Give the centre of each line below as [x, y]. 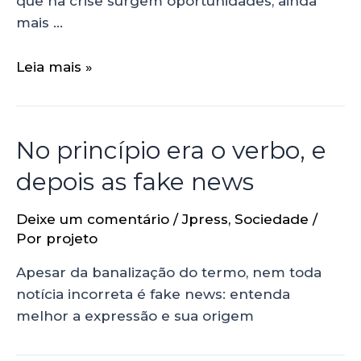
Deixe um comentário [93, 219]
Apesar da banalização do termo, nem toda [169, 272]
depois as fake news [135, 181]
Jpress [205, 219]
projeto [72, 238]
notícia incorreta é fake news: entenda [153, 294]
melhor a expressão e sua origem [135, 315]
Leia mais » [54, 66]
